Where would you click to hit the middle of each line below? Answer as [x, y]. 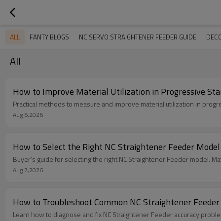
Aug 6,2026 [28, 114]
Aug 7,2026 [28, 170]
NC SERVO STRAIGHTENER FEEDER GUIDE [138, 37]
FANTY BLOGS [49, 37]
